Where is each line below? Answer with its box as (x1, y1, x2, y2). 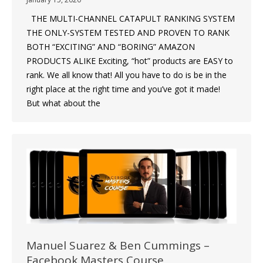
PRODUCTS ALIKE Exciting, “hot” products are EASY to (26, 55, 233, 67)
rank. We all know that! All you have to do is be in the (26, 69, 227, 81)
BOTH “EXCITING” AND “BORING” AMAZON (26, 41, 195, 53)
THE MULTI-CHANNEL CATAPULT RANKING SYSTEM (26, 13, 235, 25)
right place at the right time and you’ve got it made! (26, 83, 225, 95)
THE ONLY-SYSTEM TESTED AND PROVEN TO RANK (26, 27, 230, 39)
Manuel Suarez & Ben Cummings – (26, 237, 210, 253)
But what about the (26, 97, 100, 109)
